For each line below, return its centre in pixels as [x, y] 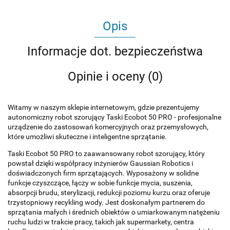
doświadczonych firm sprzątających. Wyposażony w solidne [103, 173]
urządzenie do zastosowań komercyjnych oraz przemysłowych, [108, 127]
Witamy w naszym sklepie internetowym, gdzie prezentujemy [103, 108]
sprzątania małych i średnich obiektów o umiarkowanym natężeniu [114, 212]
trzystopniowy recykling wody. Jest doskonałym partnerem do [106, 203]
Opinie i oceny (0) [115, 77]
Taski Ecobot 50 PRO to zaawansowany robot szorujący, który [106, 154]
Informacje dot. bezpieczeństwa [115, 52]
